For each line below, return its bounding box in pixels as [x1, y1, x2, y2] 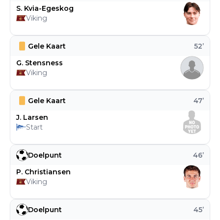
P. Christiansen [16, 167, 71, 176]
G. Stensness [16, 58, 63, 67]
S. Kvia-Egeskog [16, 4, 74, 13]
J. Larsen [16, 113, 48, 122]
